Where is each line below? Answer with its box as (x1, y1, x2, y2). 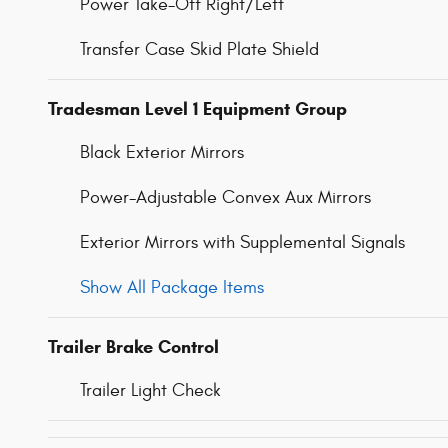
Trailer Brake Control (48, 335, 219, 358)
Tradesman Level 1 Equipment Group (48, 97, 347, 120)
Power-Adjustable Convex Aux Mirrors (80, 186, 371, 208)
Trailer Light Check (80, 379, 221, 401)
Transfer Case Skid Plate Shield (80, 38, 319, 60)
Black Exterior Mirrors (80, 141, 244, 163)
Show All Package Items (80, 276, 264, 298)
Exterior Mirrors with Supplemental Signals (80, 231, 405, 253)
